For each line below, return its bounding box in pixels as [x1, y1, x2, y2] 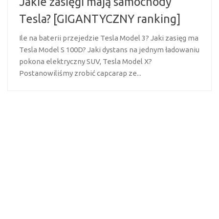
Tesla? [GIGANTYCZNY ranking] [19, 12, 181, 25]
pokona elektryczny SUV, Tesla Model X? [19, 57, 152, 66]
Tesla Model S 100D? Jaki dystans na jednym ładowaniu [19, 45, 199, 54]
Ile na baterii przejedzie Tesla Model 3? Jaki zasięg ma [19, 34, 198, 43]
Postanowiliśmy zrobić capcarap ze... [19, 69, 141, 78]
